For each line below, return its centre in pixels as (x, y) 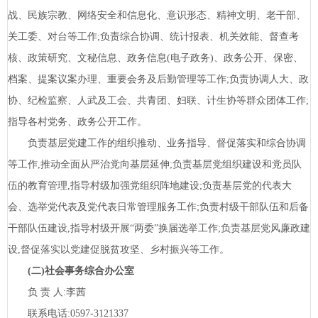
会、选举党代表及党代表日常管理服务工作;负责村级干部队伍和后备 (158, 207)
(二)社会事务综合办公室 (81, 271)
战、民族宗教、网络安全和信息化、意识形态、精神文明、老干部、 (157, 16)
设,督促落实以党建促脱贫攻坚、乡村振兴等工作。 (119, 250)
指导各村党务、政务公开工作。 (77, 122)
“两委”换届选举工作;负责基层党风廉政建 (220, 229)
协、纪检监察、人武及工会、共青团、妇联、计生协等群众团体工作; (158, 101)
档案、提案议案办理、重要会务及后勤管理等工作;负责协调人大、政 (158, 79)
